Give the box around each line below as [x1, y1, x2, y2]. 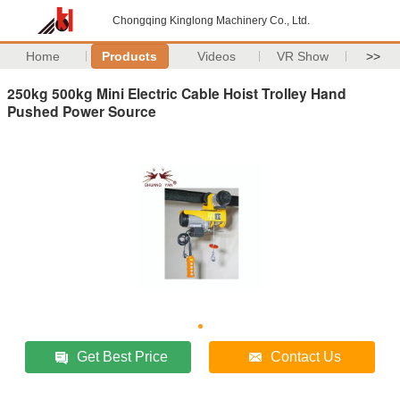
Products [102, 49, 158, 63]
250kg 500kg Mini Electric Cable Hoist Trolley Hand [7, 82, 346, 104]
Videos [196, 49, 236, 63]
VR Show [277, 49, 329, 63]
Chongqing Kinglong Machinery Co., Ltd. [112, 14, 310, 27]
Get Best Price [77, 348, 169, 364]
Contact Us [271, 348, 342, 364]
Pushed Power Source [7, 100, 156, 121]
